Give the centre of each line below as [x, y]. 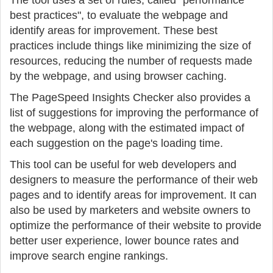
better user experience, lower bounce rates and [124, 241]
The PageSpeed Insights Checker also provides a [130, 97]
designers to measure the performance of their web [134, 180]
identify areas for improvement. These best [114, 30]
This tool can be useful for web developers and [123, 165]
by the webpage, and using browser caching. [118, 76]
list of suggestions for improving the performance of [134, 113]
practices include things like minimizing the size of [130, 46]
